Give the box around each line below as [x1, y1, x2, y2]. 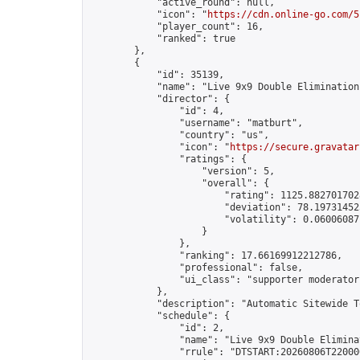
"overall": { [89, 178, 269, 189]
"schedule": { [89, 310, 230, 321]
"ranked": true [89, 33, 235, 44]
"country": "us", [89, 129, 269, 141]
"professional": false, [89, 262, 303, 273]
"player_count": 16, [89, 21, 264, 32]
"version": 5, [89, 166, 275, 177]
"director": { [89, 93, 230, 104]
